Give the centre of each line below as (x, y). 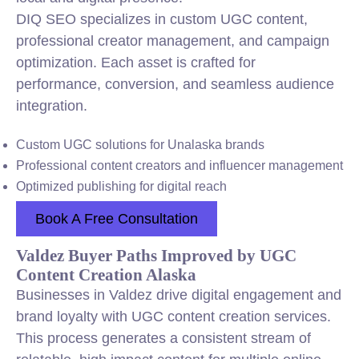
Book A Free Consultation (117, 219)
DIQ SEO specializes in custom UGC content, (162, 19)
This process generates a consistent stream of (163, 338)
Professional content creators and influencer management (179, 165)
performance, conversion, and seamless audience (175, 84)
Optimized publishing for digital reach (121, 186)
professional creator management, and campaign (173, 41)
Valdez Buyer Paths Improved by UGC (156, 255)
